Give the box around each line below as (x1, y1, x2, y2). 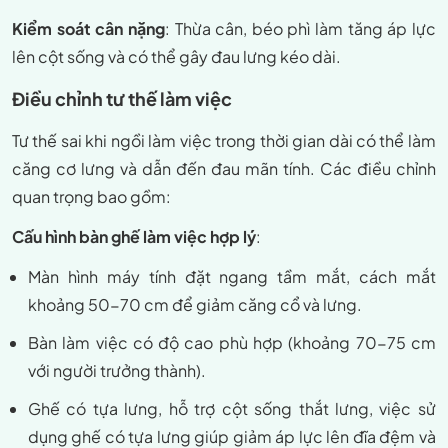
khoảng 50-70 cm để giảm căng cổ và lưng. (28, 294, 362, 316)
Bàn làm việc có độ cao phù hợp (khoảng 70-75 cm (28, 332, 436, 354)
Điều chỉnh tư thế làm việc (12, 87, 232, 111)
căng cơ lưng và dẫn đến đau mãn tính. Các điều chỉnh (12, 158, 436, 180)
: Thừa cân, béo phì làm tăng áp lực (164, 18, 436, 40)
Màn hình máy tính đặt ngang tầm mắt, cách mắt (28, 266, 436, 288)
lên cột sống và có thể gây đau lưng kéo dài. (12, 46, 341, 68)
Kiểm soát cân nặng (12, 18, 165, 40)
